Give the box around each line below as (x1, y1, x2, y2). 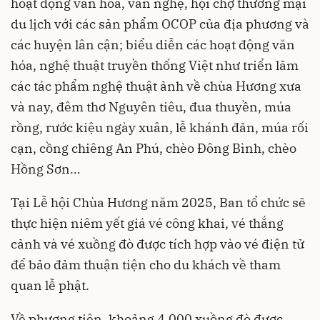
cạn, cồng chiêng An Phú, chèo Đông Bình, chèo (11, 139, 296, 156)
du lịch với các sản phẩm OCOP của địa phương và (11, 15, 309, 32)
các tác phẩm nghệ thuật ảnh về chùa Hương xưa (11, 77, 301, 94)
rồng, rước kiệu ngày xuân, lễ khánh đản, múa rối (11, 119, 309, 136)
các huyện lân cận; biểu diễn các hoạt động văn (11, 36, 295, 53)
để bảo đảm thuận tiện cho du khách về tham (11, 256, 281, 273)
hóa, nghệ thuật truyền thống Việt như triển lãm (11, 56, 299, 74)
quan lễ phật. (11, 276, 89, 294)
